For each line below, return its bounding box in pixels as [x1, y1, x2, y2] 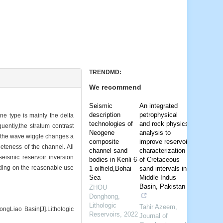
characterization [139, 146, 186, 154]
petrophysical [139, 111, 178, 118]
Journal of [139, 212, 168, 220]
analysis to [139, 128, 171, 136]
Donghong [89, 192, 118, 200]
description [89, 111, 121, 118]
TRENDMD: [89, 68, 122, 76]
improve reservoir [139, 137, 190, 145]
